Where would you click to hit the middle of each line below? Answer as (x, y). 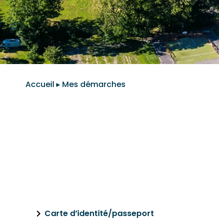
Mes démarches (94, 84)
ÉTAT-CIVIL (91, 114)
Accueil (40, 84)
